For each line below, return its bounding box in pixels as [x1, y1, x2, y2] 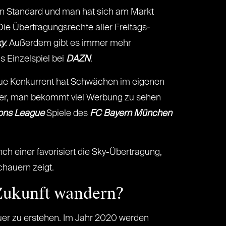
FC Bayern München [90, 109, 172, 118]
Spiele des [44, 109, 90, 118]
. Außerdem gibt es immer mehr [5, 39, 131, 48]
